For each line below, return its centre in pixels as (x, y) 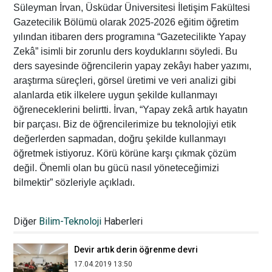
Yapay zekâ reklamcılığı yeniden (138, 201)
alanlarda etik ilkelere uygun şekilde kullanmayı (116, 95)
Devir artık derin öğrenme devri (136, 249)
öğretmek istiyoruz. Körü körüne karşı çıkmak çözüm (125, 153)
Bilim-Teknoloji (70, 221)
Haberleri (122, 221)
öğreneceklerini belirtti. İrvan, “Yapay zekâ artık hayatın (131, 109)
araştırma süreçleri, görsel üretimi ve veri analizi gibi (125, 80)
